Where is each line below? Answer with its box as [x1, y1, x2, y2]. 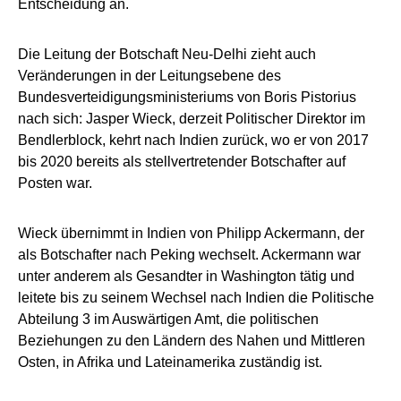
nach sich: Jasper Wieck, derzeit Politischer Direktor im [18, 110, 365, 126]
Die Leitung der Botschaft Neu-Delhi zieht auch [18, 46, 316, 62]
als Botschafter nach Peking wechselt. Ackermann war [18, 246, 361, 262]
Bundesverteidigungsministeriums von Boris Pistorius [18, 89, 356, 105]
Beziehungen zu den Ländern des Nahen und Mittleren [18, 332, 365, 348]
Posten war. [18, 175, 92, 191]
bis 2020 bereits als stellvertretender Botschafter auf [18, 153, 346, 169]
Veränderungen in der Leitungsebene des [18, 67, 281, 83]
